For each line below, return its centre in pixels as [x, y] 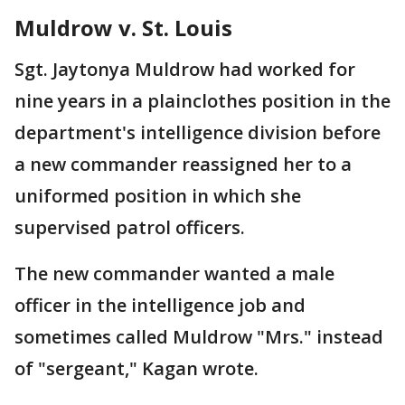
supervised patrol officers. [132, 227]
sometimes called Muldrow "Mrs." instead [199, 337]
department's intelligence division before [198, 132]
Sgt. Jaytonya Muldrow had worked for [185, 69]
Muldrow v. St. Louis [123, 28]
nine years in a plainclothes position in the [202, 101]
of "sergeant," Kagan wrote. [137, 368]
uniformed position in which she [158, 196]
